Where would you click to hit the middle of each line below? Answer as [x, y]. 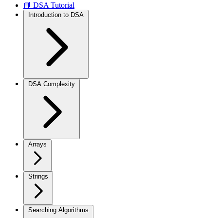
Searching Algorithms [58, 210]
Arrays [37, 144]
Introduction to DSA [56, 15]
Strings [38, 176]
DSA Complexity [52, 84]
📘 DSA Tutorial [49, 5]
